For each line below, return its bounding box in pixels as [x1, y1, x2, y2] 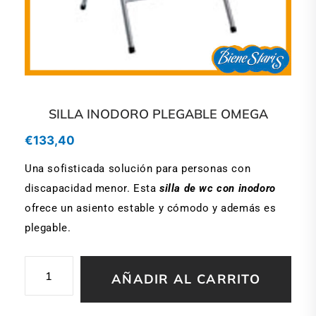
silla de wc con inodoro [159, 181, 276, 195]
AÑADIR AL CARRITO [111, 271, 261, 287]
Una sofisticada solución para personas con [25, 162, 251, 175]
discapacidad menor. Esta [25, 181, 160, 195]
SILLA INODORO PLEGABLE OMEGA [48, 105, 268, 122]
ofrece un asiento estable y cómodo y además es [25, 201, 276, 214]
